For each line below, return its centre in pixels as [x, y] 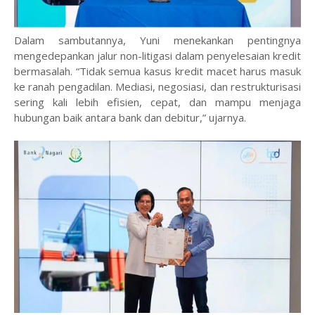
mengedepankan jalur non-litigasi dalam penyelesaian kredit [157, 56]
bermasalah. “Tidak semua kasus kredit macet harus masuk [157, 71]
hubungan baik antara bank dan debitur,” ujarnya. [130, 118]
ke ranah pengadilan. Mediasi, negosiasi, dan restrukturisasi [157, 87]
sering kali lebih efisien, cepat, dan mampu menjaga [157, 102]
